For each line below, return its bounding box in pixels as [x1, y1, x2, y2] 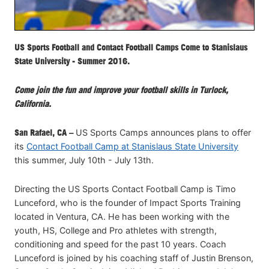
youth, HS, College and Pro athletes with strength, [14, 225, 217, 236]
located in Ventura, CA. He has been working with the [14, 211, 229, 222]
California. [14, 98, 51, 109]
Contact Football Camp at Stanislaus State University [26, 141, 238, 151]
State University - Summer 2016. [14, 55, 130, 66]
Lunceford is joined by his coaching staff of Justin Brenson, [14, 253, 253, 264]
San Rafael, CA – [14, 127, 73, 138]
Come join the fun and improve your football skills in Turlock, [14, 84, 228, 95]
